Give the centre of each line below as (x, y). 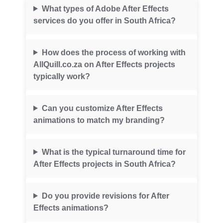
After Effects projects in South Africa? (105, 164)
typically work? (62, 76)
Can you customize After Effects (102, 108)
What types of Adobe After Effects (105, 8)
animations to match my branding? (99, 120)
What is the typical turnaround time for (113, 152)
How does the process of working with (113, 52)
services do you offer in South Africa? (105, 20)
